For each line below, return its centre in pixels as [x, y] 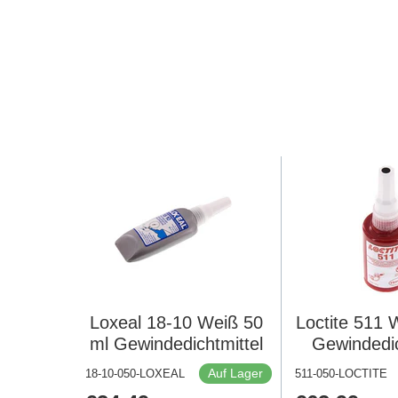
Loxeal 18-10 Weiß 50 [177, 323]
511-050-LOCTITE [342, 374]
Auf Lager [236, 374]
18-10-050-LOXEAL [135, 374]
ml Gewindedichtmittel [177, 344]
